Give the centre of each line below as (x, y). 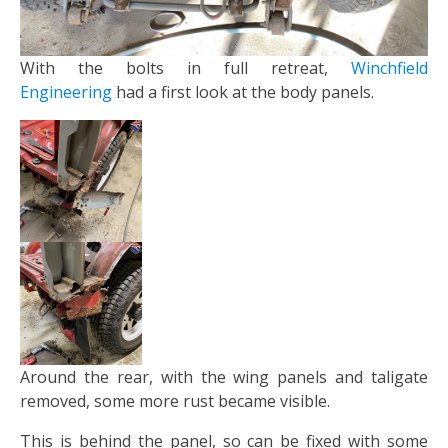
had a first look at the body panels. (243, 91)
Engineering (66, 91)
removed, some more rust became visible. (175, 400)
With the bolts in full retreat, (185, 67)
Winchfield (389, 67)
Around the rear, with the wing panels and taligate (224, 376)
